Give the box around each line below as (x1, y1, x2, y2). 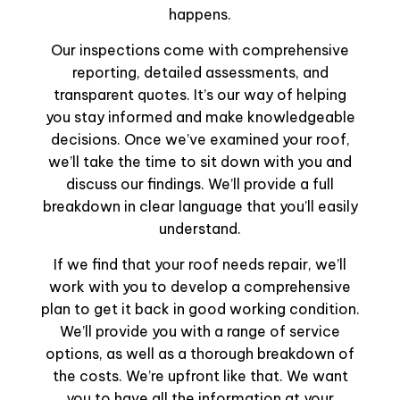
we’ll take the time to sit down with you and (48, 153, 352, 171)
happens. (169, 5, 231, 24)
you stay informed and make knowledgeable (45, 108, 355, 127)
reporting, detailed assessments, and (71, 63, 329, 82)
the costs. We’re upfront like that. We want (52, 367, 348, 386)
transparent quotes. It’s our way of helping (54, 86, 346, 104)
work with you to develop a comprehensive (49, 278, 351, 296)
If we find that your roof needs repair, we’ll (54, 255, 346, 274)
